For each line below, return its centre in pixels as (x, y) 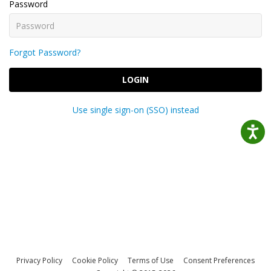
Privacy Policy (39, 260)
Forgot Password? (45, 52)
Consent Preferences (219, 260)
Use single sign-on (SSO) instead (135, 110)
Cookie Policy (95, 260)
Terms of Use (151, 260)
